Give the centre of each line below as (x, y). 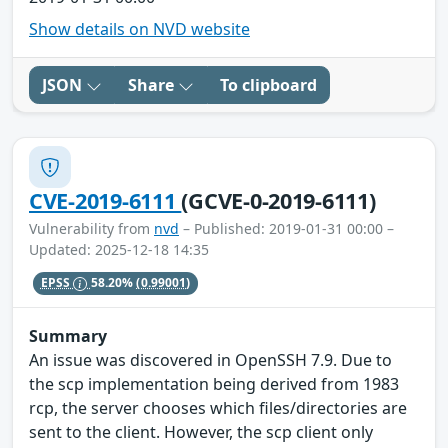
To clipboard (268, 85)
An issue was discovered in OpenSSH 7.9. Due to (210, 359)
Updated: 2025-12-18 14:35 (119, 250)
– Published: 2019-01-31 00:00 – (286, 229)
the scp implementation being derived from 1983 (214, 383)
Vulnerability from (91, 229)
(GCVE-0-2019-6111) (278, 201)
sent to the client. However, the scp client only (201, 431)
